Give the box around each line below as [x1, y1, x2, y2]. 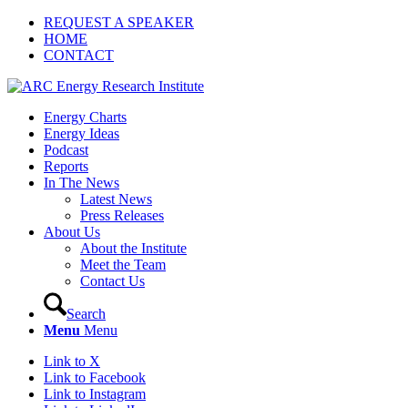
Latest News [80, 191, 152, 207]
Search [66, 306, 106, 321]
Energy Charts [44, 109, 127, 125]
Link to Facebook [44, 370, 146, 385]
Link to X [44, 353, 100, 369]
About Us [44, 224, 100, 240]
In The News [44, 175, 119, 190]
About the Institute [80, 240, 187, 256]
